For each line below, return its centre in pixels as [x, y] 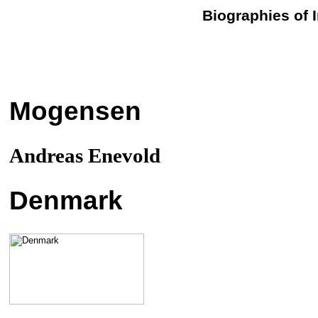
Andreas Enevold [85, 155]
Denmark [66, 200]
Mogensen [75, 110]
